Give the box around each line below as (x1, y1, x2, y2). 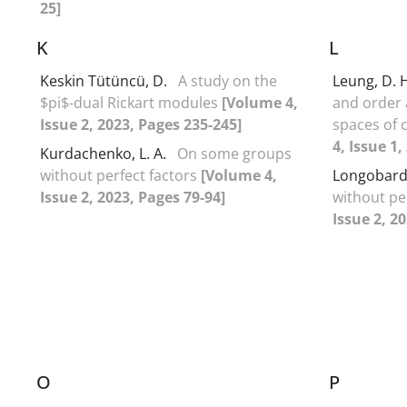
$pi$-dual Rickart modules (40, 92, 222, 113)
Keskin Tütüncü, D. (40, 70, 171, 91)
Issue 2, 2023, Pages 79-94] (40, 186, 225, 207)
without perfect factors (40, 164, 201, 185)
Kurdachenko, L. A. (40, 143, 166, 164)
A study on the (178, 70, 277, 91)
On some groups (177, 143, 292, 164)
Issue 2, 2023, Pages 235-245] (40, 114, 242, 134)
